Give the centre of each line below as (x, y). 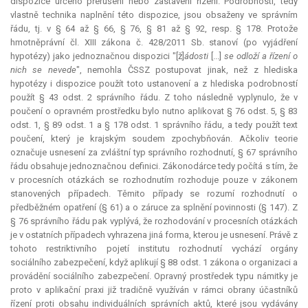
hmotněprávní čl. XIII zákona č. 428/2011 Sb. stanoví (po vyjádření (154, 43)
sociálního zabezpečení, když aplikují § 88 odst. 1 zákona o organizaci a (154, 263)
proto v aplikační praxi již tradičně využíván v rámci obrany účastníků (154, 290)
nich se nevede (43, 70)
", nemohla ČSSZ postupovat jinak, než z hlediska (187, 70)
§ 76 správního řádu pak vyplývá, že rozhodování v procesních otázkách (154, 221)
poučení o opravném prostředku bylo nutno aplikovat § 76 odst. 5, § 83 (154, 111)
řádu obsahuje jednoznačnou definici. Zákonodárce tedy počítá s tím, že (154, 166)
